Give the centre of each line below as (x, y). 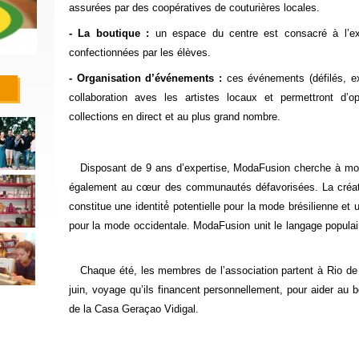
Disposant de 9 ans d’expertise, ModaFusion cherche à (206, 168)
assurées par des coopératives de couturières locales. (194, 8)
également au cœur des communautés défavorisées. (193, 187)
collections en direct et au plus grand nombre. (174, 117)
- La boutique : (109, 33)
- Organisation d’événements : (145, 78)
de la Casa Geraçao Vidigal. (133, 309)
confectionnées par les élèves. (139, 52)
